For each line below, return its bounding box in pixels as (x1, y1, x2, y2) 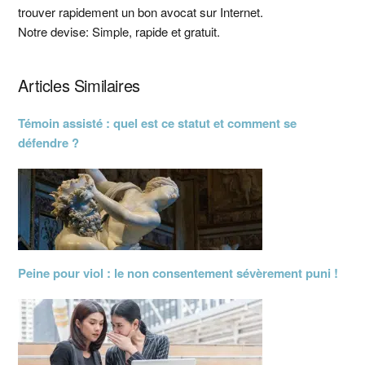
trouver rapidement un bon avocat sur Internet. (18, 3, 264, 20)
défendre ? (18, 134, 80, 152)
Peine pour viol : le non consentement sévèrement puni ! (18, 264, 339, 282)
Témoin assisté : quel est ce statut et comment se (18, 114, 297, 132)
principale (18, 17, 129, 52)
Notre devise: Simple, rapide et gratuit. (18, 23, 221, 40)
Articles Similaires (18, 73, 140, 97)
